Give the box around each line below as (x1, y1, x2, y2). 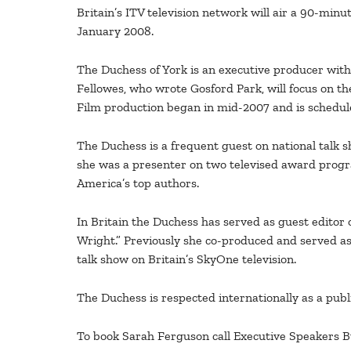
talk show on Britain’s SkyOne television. (77, 251, 296, 266)
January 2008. (77, 23, 154, 38)
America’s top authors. (77, 175, 199, 190)
